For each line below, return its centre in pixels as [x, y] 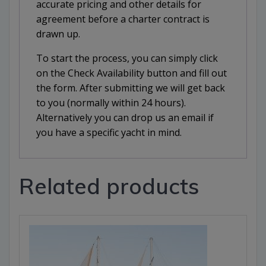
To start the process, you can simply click [127, 58]
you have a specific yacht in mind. [109, 133]
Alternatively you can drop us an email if [125, 118]
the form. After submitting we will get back [131, 88]
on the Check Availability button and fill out [132, 73]
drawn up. [58, 34]
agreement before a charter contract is [123, 19]
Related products [109, 186]
